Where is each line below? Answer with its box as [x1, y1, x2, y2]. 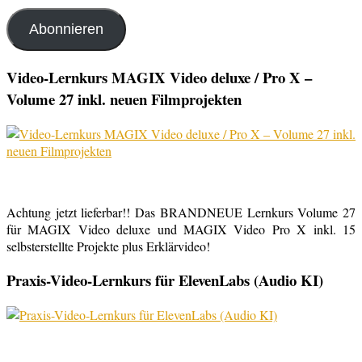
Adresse [6, 10, 47, 27]
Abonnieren [28, 21, 103, 38]
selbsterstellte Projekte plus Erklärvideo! [6, 237, 210, 255]
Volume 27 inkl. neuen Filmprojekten [6, 87, 242, 110]
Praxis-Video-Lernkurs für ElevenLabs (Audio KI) [6, 269, 323, 292]
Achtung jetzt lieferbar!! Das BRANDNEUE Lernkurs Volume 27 [6, 203, 356, 221]
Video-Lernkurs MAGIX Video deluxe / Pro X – [6, 65, 312, 88]
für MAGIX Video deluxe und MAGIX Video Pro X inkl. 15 [6, 220, 356, 238]
